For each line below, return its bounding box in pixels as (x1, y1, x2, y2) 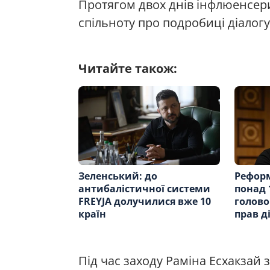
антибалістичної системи (78, 182, 210, 196)
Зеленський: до (78, 169, 157, 183)
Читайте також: (78, 60, 177, 77)
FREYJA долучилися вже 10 (78, 195, 211, 209)
